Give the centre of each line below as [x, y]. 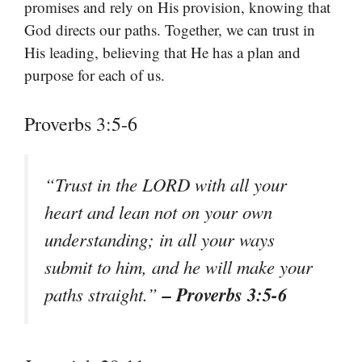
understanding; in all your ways [160, 239]
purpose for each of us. [95, 74]
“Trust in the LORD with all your [166, 184]
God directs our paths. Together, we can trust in [170, 29]
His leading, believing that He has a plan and [162, 52]
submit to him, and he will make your [179, 267]
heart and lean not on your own [158, 212]
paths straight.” [103, 294]
